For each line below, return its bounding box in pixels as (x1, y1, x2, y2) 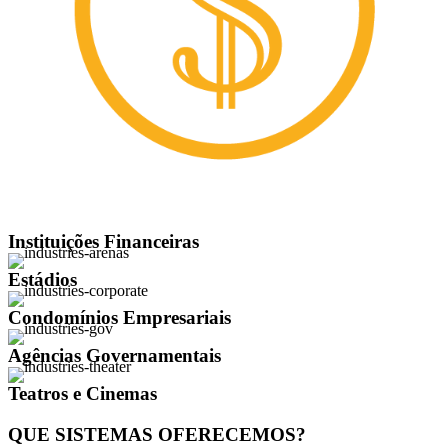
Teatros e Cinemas (8, 383, 157, 405)
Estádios (8, 269, 77, 291)
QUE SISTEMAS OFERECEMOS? (8, 424, 306, 445)
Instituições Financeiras (8, 231, 199, 253)
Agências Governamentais (8, 345, 221, 367)
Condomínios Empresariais (8, 307, 231, 329)
